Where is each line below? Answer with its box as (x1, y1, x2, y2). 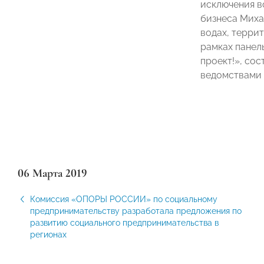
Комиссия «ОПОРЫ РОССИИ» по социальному (30, 194, 217, 204)
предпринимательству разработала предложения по (30, 206, 242, 216)
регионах (30, 230, 67, 239)
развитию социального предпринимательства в (30, 218, 219, 227)
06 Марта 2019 (18, 166, 87, 180)
